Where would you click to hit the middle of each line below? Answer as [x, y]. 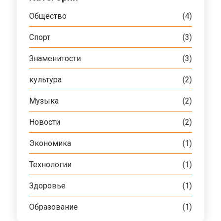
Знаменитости [55, 58]
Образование [54, 207]
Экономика [50, 143]
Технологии [50, 164]
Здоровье [47, 185]
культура [45, 79]
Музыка [44, 101]
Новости [45, 122]
